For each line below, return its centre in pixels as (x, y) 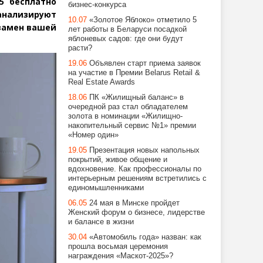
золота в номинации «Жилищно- (125, 116)
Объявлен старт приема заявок (145, 63)
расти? (80, 48)
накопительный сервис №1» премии (132, 125)
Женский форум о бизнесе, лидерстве (136, 212)
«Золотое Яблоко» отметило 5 (143, 20)
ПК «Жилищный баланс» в (136, 97)
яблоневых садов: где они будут (126, 38)
